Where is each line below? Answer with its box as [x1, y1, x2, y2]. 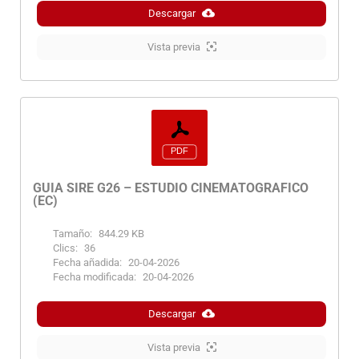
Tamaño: [53, 227, 92, 240]
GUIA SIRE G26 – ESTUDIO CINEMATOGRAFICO [33, 179, 309, 196]
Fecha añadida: [53, 256, 122, 268]
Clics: [53, 241, 78, 254]
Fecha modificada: [53, 270, 136, 283]
